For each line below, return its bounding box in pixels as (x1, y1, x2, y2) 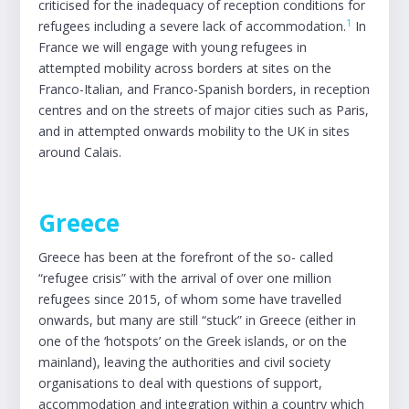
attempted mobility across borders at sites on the (38, 59, 332, 77)
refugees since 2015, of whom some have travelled (38, 290, 342, 308)
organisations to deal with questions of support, (38, 374, 323, 392)
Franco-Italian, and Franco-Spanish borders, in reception (38, 80, 371, 98)
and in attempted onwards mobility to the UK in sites (38, 122, 351, 140)
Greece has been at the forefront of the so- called (38, 248, 334, 266)
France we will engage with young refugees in (38, 38, 308, 56)
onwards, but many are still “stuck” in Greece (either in (38, 311, 357, 329)
